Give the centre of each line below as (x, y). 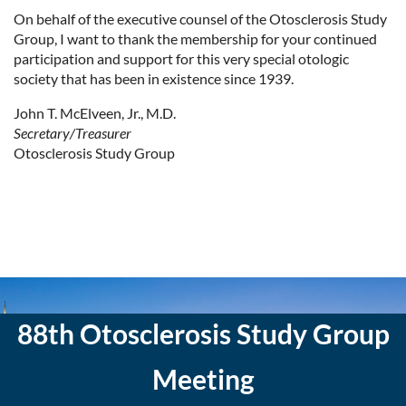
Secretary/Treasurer (72, 132)
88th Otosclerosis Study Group (203, 333)
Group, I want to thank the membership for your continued (195, 38)
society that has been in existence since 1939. (154, 78)
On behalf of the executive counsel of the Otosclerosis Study (200, 18)
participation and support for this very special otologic (181, 58)
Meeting (203, 378)
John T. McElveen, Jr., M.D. (95, 112)
